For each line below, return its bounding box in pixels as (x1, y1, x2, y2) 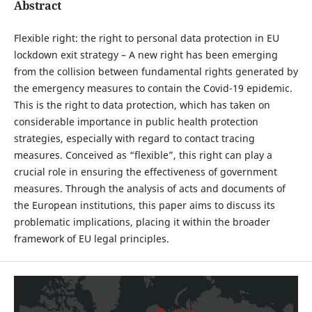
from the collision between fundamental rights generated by (13, 65, 298, 78)
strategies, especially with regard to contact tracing (13, 132, 255, 145)
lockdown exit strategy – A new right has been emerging (13, 48, 278, 61)
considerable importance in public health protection (13, 115, 258, 128)
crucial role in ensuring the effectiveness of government (13, 165, 277, 178)
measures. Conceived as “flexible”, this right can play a (13, 148, 272, 162)
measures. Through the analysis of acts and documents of (13, 182, 286, 195)
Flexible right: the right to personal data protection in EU (13, 31, 279, 45)
